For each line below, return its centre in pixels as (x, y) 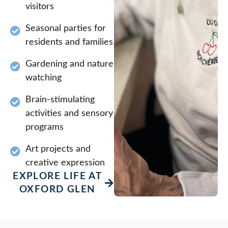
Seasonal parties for (66, 28)
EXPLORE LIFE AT (58, 176)
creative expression (65, 163)
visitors (40, 6)
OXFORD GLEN (58, 189)
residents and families (69, 42)
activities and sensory (69, 113)
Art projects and (58, 149)
